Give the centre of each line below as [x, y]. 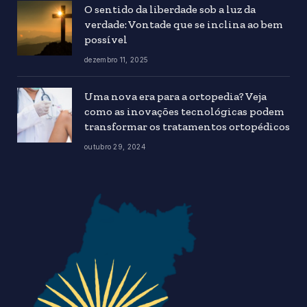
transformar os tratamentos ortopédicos [187, 126]
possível [106, 39]
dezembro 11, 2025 [116, 59]
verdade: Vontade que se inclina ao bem [184, 24]
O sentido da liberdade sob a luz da [170, 9]
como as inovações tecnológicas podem [184, 111]
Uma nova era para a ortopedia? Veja [175, 96]
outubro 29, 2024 [115, 146]
